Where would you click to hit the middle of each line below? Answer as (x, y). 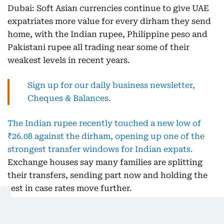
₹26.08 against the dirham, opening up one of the (106, 136)
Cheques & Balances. (69, 98)
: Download (182, 213)
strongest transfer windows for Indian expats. (100, 149)
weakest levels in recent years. (69, 60)
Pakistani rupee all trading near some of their (98, 47)
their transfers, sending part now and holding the (107, 175)
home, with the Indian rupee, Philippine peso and (107, 34)
